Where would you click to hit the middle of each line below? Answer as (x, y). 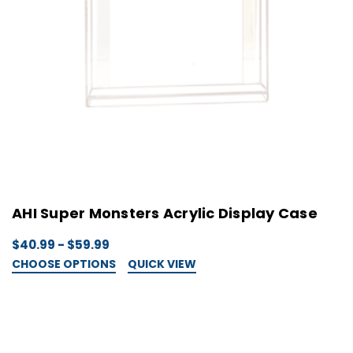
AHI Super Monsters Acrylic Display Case (165, 213)
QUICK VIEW (162, 264)
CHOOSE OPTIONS (64, 264)
